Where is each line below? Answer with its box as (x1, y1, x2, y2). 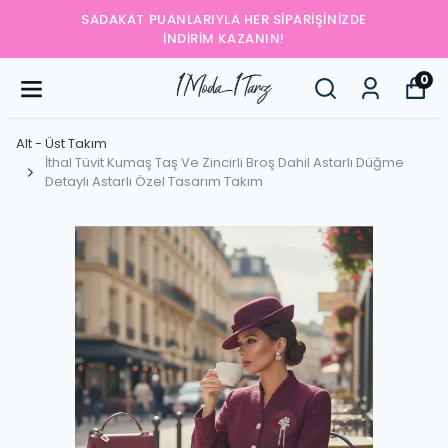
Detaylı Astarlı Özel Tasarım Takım (45, 172, 263, 191)
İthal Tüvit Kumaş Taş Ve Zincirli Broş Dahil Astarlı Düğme (45, 153, 404, 172)
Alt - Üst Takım (16, 134, 107, 153)
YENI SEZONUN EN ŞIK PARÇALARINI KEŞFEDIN (83, 20, 393, 37)
